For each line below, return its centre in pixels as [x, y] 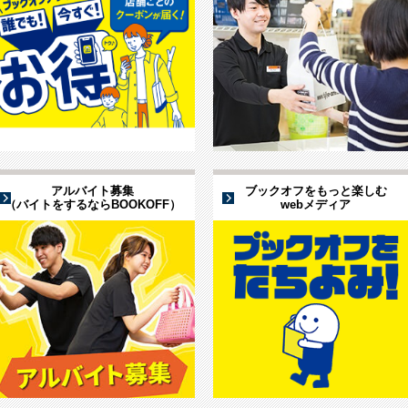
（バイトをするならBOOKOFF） [92, 205]
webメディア [316, 205]
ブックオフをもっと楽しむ [316, 191]
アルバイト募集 [92, 191]
